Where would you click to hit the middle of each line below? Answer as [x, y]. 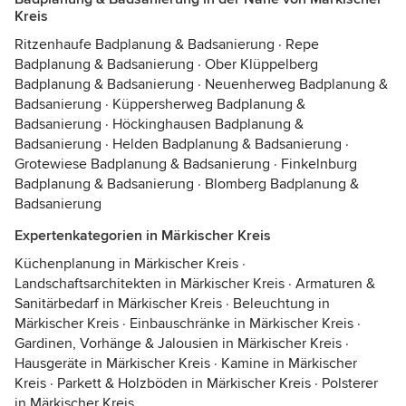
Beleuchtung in [281, 304]
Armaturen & [335, 284]
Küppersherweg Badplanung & [209, 104]
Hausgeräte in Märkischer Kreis [112, 363]
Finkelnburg [319, 164]
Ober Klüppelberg [261, 64]
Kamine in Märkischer [289, 363]
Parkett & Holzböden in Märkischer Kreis [184, 383]
